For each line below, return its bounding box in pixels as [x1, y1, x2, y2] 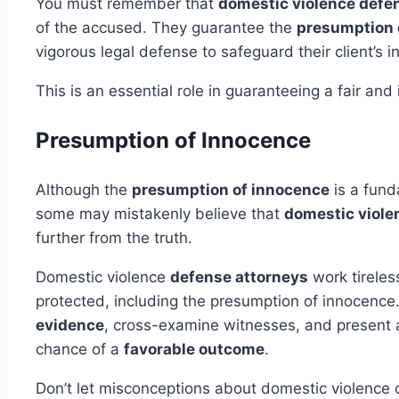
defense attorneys [170, 268, 308, 287]
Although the [36, 181, 132, 199]
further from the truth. [36, 229, 192, 248]
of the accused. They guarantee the [36, 19, 297, 37]
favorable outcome [124, 340, 265, 359]
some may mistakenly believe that [36, 205, 284, 224]
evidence [36, 316, 104, 335]
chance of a [36, 340, 124, 359]
